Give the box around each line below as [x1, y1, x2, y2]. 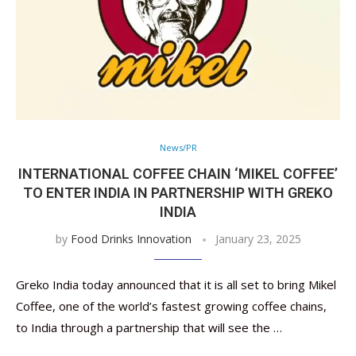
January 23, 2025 [215, 231, 301, 246]
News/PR [159, 141, 197, 153]
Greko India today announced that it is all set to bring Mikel [16, 277, 336, 292]
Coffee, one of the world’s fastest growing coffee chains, [16, 298, 327, 314]
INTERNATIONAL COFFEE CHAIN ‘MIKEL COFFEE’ [18, 165, 338, 182]
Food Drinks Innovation [70, 231, 192, 246]
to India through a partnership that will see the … [16, 319, 282, 335]
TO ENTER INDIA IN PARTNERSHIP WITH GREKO [23, 184, 333, 201]
